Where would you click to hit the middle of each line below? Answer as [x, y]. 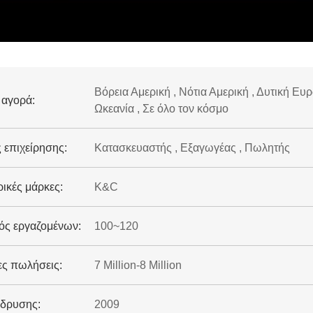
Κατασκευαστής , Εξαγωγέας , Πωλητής [192, 148]
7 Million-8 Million [138, 265]
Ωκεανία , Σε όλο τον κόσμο [161, 109]
